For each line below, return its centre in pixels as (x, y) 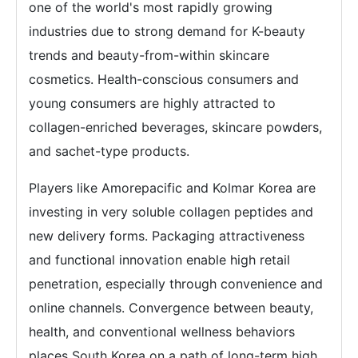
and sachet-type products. (109, 151)
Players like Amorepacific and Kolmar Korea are (172, 188)
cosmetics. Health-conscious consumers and (164, 79)
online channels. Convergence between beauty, (171, 308)
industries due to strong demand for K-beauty (167, 31)
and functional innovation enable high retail (159, 260)
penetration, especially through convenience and (176, 284)
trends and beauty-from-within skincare (149, 55)
